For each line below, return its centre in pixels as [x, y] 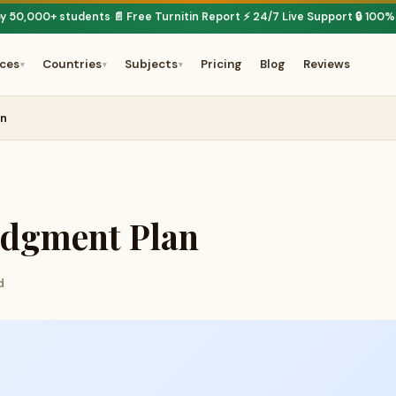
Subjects [151, 64]
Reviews [326, 64]
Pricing [221, 64]
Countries [72, 64]
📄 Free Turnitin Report [177, 17]
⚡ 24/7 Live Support [298, 17]
